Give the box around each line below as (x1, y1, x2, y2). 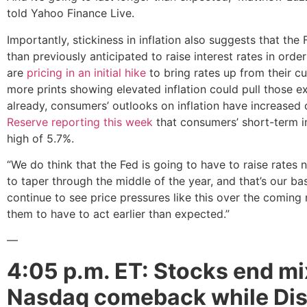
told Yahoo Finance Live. (7, 6, 138, 21)
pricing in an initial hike (27, 65, 149, 79)
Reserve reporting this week (7, 114, 153, 129)
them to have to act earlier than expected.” (7, 206, 230, 221)
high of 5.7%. (7, 131, 77, 145)
